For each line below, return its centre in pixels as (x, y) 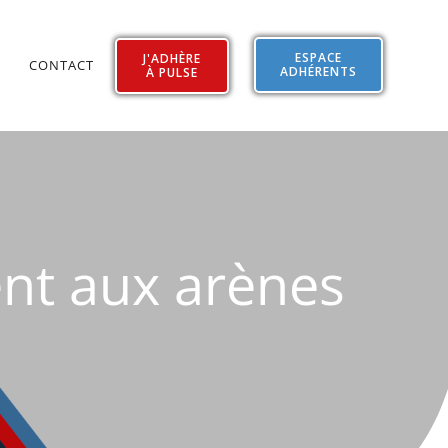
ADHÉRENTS (319, 71)
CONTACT (61, 64)
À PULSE (172, 72)
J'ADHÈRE (172, 58)
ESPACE (319, 57)
